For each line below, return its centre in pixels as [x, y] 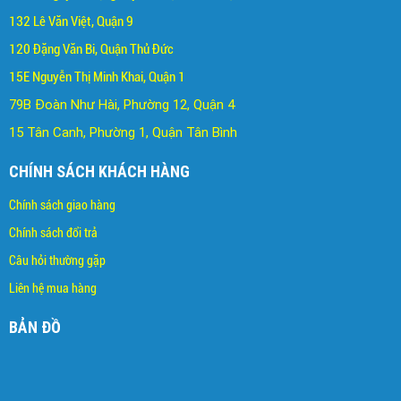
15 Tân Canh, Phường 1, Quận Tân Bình [123, 132]
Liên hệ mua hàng [53, 288]
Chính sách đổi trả [53, 232]
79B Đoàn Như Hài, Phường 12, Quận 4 [122, 104]
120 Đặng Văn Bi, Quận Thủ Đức [91, 49]
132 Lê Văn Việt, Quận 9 [71, 21]
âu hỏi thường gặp [61, 260]
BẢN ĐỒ [35, 327]
